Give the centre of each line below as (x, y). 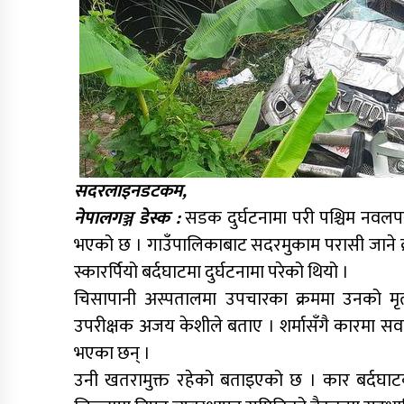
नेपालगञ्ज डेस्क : (127, 219)
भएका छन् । (113, 354)
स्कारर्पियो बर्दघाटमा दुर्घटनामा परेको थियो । (212, 273)
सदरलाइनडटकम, (131, 192)
